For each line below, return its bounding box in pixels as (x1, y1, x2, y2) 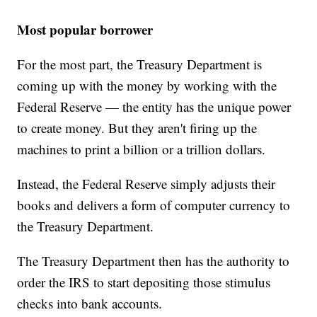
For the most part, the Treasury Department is (17, 54, 263, 73)
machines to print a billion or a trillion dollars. (17, 139, 266, 158)
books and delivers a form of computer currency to (17, 195, 291, 214)
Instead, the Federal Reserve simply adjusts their (17, 174, 276, 192)
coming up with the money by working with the (17, 76, 277, 94)
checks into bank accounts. (17, 294, 163, 312)
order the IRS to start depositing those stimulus (17, 272, 271, 291)
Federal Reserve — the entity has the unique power (17, 97, 292, 115)
